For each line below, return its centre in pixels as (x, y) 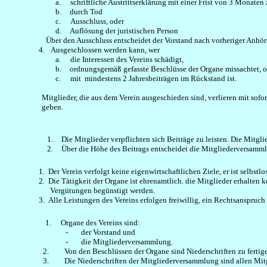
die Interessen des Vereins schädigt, (127, 59)
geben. (53, 107)
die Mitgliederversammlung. (127, 242)
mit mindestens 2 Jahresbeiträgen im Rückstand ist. (154, 78)
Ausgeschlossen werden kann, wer (105, 50)
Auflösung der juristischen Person (124, 31)
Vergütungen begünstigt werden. (102, 190)
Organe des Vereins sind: (101, 223)
